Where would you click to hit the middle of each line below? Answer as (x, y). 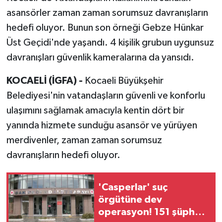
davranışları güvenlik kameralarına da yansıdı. (100, 57)
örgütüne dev (130, 200)
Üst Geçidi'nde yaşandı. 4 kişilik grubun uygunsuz (110, 42)
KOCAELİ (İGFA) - (45, 81)
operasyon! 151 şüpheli (152, 212)
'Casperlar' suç (133, 188)
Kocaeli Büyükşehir (124, 81)
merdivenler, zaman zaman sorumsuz (84, 140)
